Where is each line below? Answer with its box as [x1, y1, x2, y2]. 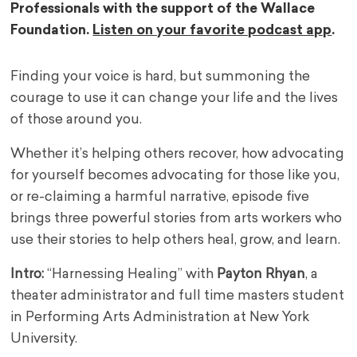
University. [10, 332, 78, 347]
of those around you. [10, 113, 143, 127]
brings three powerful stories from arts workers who [10, 212, 343, 226]
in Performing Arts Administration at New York [10, 311, 310, 325]
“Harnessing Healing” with [44, 268, 218, 282]
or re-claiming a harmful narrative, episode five [10, 190, 310, 205]
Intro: [10, 268, 45, 282]
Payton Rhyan [217, 268, 306, 282]
